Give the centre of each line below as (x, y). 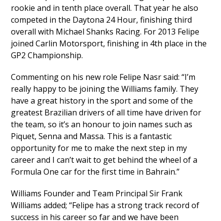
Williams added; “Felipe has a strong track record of (105, 205)
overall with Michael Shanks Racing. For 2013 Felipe (105, 32)
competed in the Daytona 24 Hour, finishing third (102, 20)
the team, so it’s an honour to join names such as (102, 124)
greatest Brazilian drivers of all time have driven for (106, 112)
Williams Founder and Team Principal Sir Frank (97, 193)
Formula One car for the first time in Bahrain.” (95, 172)
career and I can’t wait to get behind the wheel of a (104, 160)
